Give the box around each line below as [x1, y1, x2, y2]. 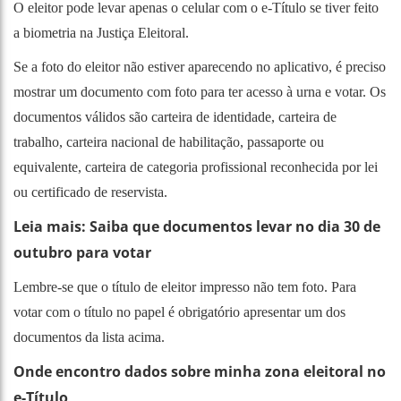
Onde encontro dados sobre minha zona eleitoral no [13, 361, 386, 381]
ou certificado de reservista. [13, 183, 167, 200]
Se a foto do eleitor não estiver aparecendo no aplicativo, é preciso [13, 58, 386, 74]
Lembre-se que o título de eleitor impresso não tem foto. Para [13, 278, 356, 294]
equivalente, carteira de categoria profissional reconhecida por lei [13, 158, 378, 175]
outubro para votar [13, 242, 151, 262]
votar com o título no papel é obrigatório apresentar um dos [13, 303, 346, 320]
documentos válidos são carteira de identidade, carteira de [13, 108, 337, 124]
